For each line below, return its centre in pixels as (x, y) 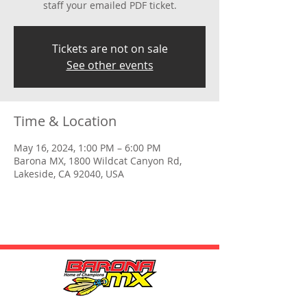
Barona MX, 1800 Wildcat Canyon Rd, (98, 160)
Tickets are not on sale (110, 48)
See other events (110, 65)
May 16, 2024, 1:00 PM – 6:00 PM (87, 147)
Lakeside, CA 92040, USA (69, 173)
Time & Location (65, 121)
